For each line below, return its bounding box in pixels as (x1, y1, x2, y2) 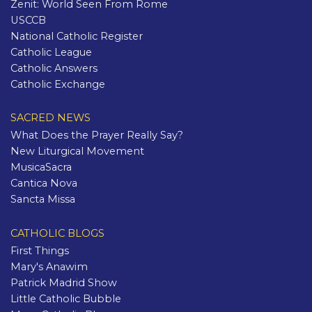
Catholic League (10, 46, 92, 59)
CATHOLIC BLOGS (10, 226, 104, 240)
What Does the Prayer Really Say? (10, 129, 183, 142)
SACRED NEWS (10, 111, 91, 125)
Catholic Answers (10, 62, 97, 75)
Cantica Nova (10, 177, 77, 190)
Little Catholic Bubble (10, 292, 121, 305)
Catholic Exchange (10, 78, 105, 91)
